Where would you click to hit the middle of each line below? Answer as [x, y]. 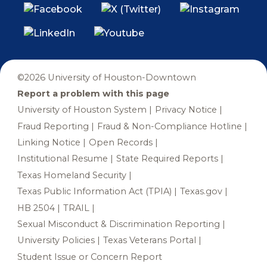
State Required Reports [167, 159]
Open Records [120, 142]
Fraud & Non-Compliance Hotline [169, 126]
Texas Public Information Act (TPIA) [94, 192]
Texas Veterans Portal [149, 240]
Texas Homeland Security [72, 175]
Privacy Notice [186, 110]
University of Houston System [82, 110]
